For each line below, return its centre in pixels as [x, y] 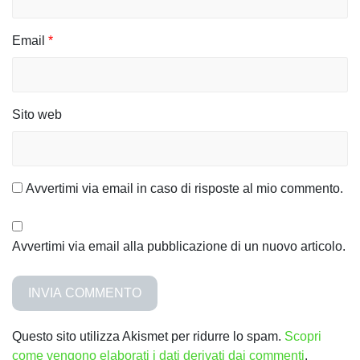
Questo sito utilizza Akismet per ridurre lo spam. [148, 337]
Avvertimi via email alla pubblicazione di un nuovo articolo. [179, 247]
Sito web [37, 115]
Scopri [303, 337]
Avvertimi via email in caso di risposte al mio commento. [184, 189]
